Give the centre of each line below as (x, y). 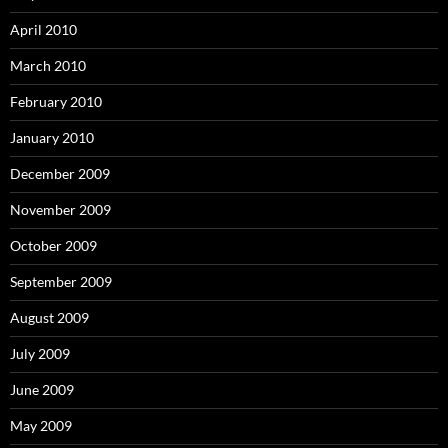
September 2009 (61, 281)
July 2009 (40, 353)
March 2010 (48, 65)
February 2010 (56, 101)
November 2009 (60, 209)
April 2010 (43, 29)
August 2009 (49, 317)
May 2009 (41, 425)
